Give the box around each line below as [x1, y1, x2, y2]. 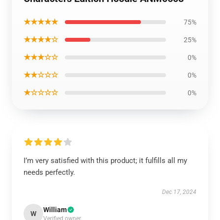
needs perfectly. [24, 168, 75, 177]
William [43, 206, 67, 214]
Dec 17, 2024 [162, 189, 196, 195]
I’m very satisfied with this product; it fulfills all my [24, 156, 187, 165]
